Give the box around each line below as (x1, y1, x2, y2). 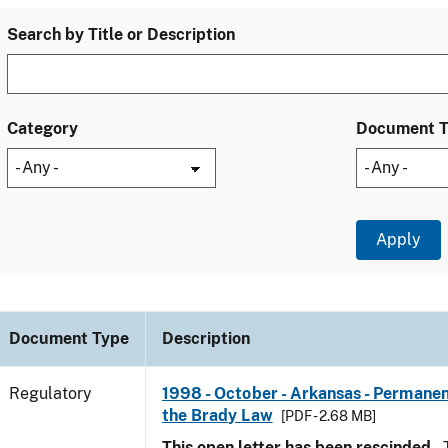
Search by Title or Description (7, 25, 235, 44)
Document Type (9, 329, 129, 348)
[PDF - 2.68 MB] (280, 408, 376, 424)
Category (7, 119, 78, 138)
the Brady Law (162, 406, 273, 425)
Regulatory (9, 384, 92, 403)
